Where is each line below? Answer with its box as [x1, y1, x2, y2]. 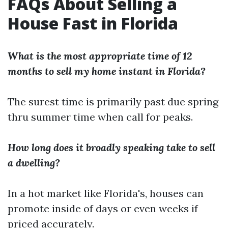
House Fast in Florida [8, 12, 178, 34]
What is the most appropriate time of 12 [8, 49, 192, 62]
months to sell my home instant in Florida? [8, 65, 206, 77]
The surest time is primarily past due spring [8, 95, 218, 108]
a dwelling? [8, 156, 60, 169]
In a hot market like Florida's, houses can [8, 187, 204, 199]
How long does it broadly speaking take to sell [8, 141, 215, 154]
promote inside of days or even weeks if [8, 202, 198, 215]
